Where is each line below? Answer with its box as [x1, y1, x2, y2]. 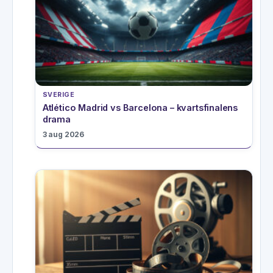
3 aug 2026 [42, 129, 85, 139]
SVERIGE [42, 90, 75, 99]
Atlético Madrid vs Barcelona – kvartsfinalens [42, 102, 238, 113]
